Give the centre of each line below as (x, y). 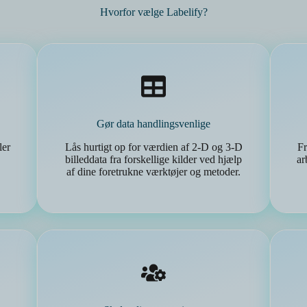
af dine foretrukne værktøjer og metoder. (153, 172)
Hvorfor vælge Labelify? (153, 12)
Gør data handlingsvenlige (153, 124)
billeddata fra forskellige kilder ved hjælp (153, 159)
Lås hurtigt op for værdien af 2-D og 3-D (153, 147)
